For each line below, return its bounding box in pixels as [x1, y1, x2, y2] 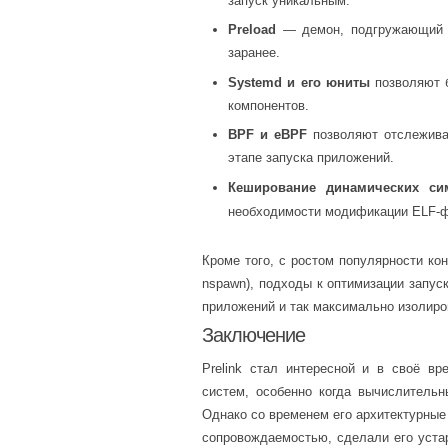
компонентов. [228, 97, 309, 113]
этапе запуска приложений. [228, 150, 394, 165]
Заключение [202, 324, 306, 346]
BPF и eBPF [228, 127, 308, 142]
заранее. [228, 45, 280, 60]
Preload [228, 22, 276, 37]
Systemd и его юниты [228, 74, 370, 90]
